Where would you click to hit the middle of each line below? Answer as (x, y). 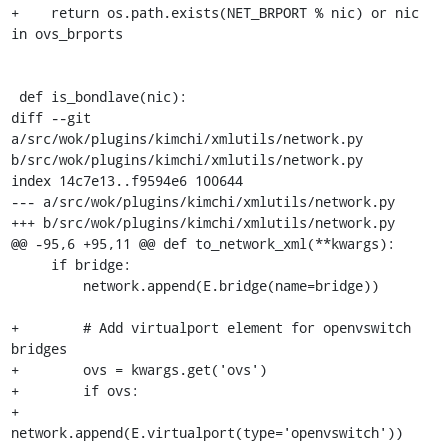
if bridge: (30, 264)
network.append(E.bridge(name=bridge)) (46, 285)
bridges (38, 348)
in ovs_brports (66, 33)
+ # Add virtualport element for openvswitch (210, 327)
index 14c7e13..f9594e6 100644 (126, 180)
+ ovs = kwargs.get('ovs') (138, 369)
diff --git (50, 117)
